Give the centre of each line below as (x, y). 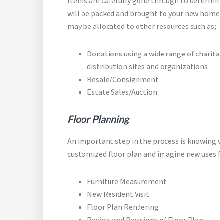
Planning (110, 119)
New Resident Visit (118, 194)
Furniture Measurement (127, 181)
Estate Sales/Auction (122, 92)
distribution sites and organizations (147, 66)
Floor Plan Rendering (123, 207)
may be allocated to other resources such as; (142, 26)
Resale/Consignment (123, 79)
